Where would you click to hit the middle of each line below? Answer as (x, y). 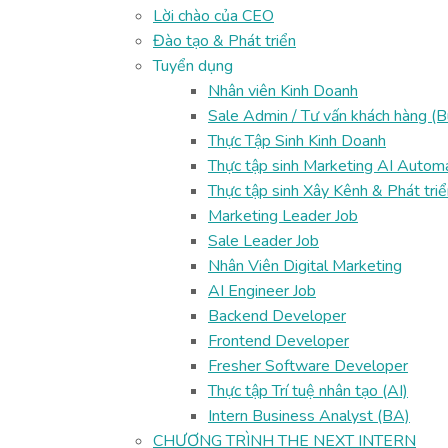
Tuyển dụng (193, 66)
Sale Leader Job (263, 241)
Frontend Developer (278, 341)
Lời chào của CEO (213, 16)
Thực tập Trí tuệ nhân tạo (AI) (308, 391)
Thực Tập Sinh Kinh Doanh (297, 141)
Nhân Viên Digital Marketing (305, 266)
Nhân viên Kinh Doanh (283, 91)
